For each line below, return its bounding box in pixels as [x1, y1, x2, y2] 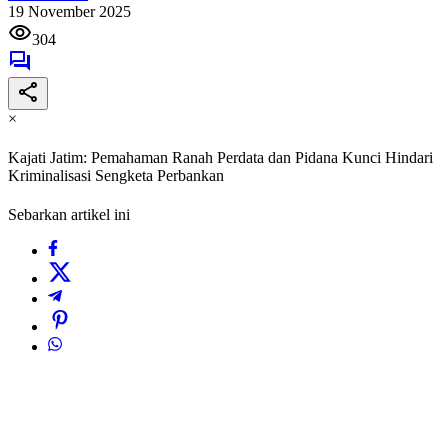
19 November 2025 [8, 2, 131, 20]
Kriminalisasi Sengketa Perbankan [8, 167, 224, 185]
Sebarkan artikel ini [8, 206, 130, 224]
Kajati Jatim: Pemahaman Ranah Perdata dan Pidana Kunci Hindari [8, 149, 433, 167]
